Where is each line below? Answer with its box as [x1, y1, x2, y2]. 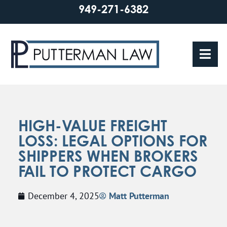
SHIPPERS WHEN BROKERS [18, 146, 198, 165]
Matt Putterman [109, 190, 169, 202]
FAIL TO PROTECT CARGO [18, 161, 197, 180]
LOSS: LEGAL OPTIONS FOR [18, 131, 207, 150]
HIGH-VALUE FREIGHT [18, 116, 167, 135]
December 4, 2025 [28, 190, 99, 202]
